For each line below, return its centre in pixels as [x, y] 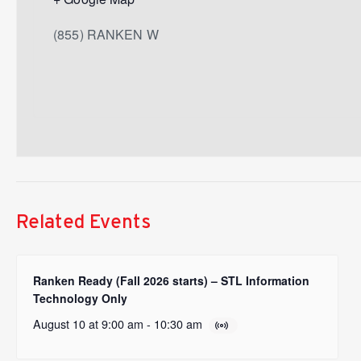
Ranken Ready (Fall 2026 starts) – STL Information [171, 280]
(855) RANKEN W [106, 34]
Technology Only [80, 298]
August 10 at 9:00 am [88, 323]
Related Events [83, 221]
